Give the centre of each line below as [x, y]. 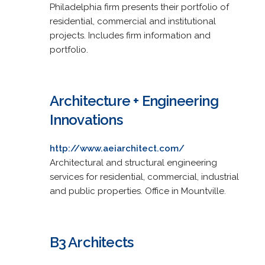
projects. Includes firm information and [130, 35]
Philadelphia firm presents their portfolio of [139, 7]
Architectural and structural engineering [133, 162]
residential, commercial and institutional [132, 21]
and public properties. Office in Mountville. [138, 191]
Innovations [86, 119]
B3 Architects [91, 242]
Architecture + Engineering [134, 101]
